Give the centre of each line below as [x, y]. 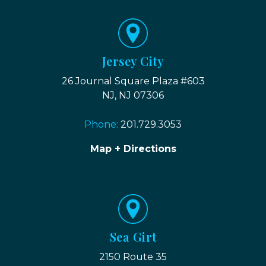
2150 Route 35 [133, 257]
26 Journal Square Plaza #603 [133, 81]
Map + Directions [133, 149]
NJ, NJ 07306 [133, 96]
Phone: [102, 125]
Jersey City [133, 61]
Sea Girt [133, 237]
